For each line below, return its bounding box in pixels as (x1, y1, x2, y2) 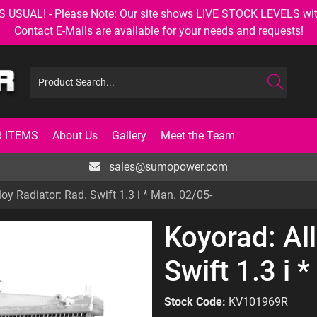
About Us (52, 128, 98, 142)
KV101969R (229, 295, 288, 309)
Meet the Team (161, 128, 235, 142)
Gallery (112, 128, 146, 142)
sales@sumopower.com (106, 160, 228, 173)
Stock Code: (164, 295, 226, 309)
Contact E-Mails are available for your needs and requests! (13, 24, 304, 38)
